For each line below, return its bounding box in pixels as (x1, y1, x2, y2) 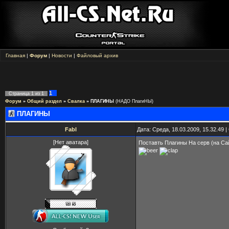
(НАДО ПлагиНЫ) (116, 99, 153, 104)
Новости (52, 53, 72, 58)
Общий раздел (27, 99, 62, 104)
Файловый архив (77, 53, 118, 58)
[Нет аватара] (53, 139, 88, 145)
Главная (6, 53, 25, 58)
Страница (9, 91, 31, 96)
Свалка (67, 99, 85, 104)
